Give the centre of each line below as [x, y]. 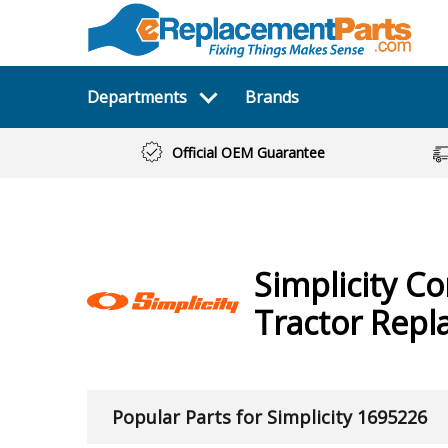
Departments [137, 97]
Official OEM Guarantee [248, 152]
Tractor [311, 322]
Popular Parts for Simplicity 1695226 [269, 417]
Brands [271, 97]
